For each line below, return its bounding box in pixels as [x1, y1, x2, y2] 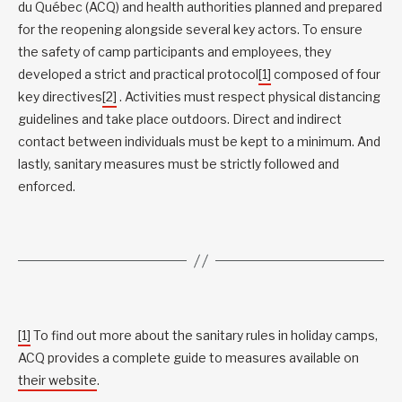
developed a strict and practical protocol [18, 66, 258, 83]
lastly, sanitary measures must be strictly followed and [18, 156, 339, 172]
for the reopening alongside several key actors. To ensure [18, 22, 363, 38]
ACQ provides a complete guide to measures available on [18, 350, 359, 366]
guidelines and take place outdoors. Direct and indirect [18, 111, 342, 127]
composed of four [271, 66, 380, 83]
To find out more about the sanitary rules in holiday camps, [31, 328, 378, 344]
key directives [18, 89, 102, 105]
